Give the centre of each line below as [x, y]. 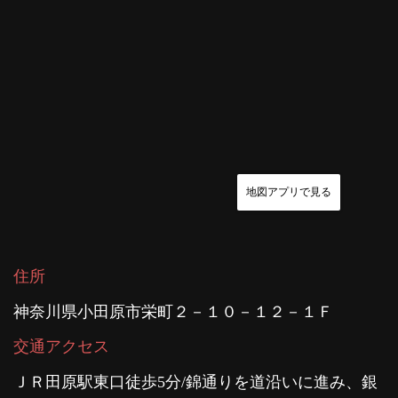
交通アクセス [61, 346]
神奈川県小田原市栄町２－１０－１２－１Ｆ [173, 312]
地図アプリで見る [289, 192]
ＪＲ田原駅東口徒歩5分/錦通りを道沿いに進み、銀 [195, 382]
